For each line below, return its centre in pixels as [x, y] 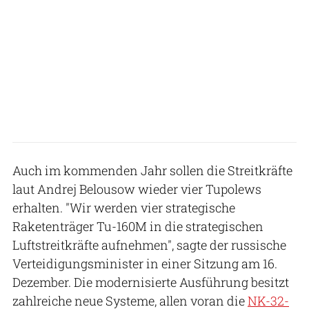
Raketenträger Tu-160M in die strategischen [138, 226]
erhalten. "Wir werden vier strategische [124, 207]
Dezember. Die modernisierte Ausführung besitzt [151, 282]
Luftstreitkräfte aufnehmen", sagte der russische [149, 245]
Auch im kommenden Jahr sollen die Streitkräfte [152, 170]
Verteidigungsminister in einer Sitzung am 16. [145, 263]
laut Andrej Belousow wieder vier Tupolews [137, 189]
